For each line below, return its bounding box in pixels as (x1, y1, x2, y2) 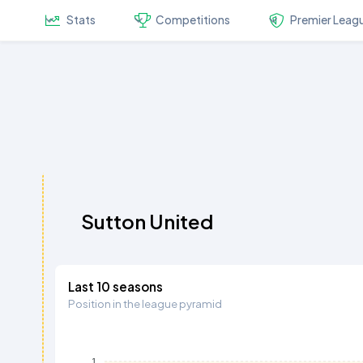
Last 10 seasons (68, 278, 164, 294)
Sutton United (81, 208, 214, 233)
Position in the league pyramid (68, 296, 223, 310)
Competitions (156, 13, 231, 28)
